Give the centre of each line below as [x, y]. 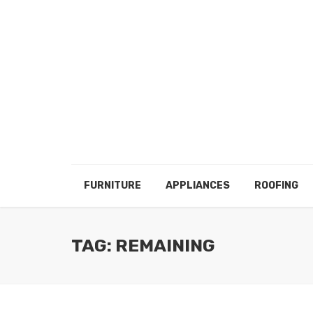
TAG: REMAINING [143, 245]
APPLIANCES [197, 185]
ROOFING [276, 185]
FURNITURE [112, 185]
